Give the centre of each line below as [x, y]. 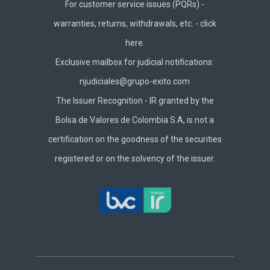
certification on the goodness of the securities [135, 139]
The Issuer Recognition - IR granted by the [135, 100]
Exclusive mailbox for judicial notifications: [135, 62]
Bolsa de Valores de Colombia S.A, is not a [135, 120]
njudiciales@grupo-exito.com [135, 81]
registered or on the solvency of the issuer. [135, 158]
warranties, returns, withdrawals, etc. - [127, 23]
